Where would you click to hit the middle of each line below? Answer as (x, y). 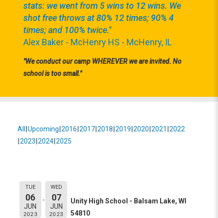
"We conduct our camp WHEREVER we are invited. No (102, 61)
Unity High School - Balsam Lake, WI (128, 201)
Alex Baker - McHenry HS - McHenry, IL (98, 42)
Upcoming (43, 129)
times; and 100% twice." (67, 30)
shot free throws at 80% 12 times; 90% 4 (99, 18)
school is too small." (53, 73)
